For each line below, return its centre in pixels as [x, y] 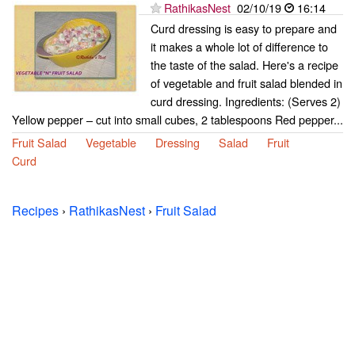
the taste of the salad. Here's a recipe [244, 64]
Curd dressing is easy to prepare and [244, 28]
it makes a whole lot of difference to [239, 46]
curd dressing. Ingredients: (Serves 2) [246, 101]
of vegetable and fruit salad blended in [246, 82]
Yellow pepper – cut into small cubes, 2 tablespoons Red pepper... [177, 119]
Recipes [35, 210]
